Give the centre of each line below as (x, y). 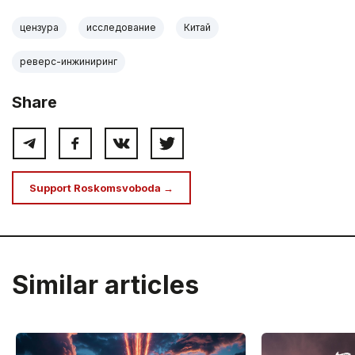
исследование (121, 27)
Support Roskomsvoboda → (101, 187)
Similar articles (105, 284)
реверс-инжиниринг (69, 61)
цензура (39, 27)
